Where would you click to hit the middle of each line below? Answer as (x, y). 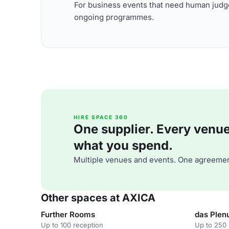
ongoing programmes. (114, 17)
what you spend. (123, 145)
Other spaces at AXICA (98, 198)
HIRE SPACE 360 (101, 117)
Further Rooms (68, 214)
